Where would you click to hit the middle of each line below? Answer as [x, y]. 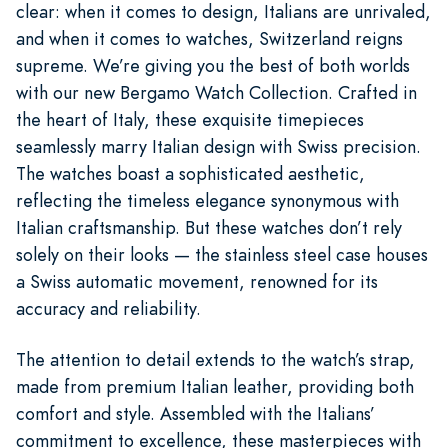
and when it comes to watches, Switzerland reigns [209, 38]
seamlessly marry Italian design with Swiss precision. [218, 146]
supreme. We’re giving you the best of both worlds [213, 65]
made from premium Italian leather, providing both [215, 386]
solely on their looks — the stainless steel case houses [222, 254]
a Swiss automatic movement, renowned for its [197, 281]
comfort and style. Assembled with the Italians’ [195, 413]
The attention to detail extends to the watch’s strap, [215, 359]
